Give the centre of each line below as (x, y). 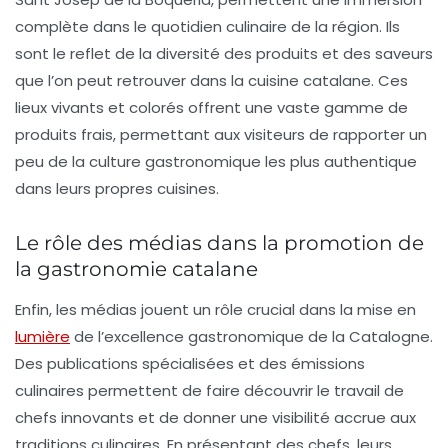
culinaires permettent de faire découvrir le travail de (209, 390)
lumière (42, 336)
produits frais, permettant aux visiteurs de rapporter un (221, 134)
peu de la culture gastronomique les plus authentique (216, 161)
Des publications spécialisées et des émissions (190, 363)
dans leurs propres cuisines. (117, 188)
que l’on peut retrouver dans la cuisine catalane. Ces (211, 80)
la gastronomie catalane (136, 269)
